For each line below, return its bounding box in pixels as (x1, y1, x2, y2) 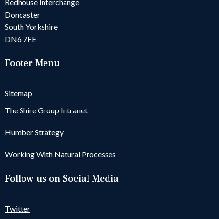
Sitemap (5, 88, 32, 98)
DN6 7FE (5, 34, 36, 44)
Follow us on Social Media (5, 172, 119, 185)
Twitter (5, 203, 30, 213)
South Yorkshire (5, 22, 58, 32)
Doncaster (5, 10, 40, 20)
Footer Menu (5, 57, 60, 70)
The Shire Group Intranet (5, 106, 88, 115)
